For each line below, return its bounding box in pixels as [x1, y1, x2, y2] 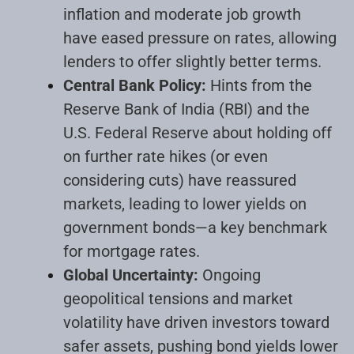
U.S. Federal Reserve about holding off [63, 122, 332, 142]
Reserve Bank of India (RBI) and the [63, 99, 310, 119]
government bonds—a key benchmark [63, 217, 327, 237]
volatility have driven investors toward [63, 312, 330, 332]
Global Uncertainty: [63, 265, 198, 284]
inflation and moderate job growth [63, 4, 301, 24]
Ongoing [198, 265, 261, 284]
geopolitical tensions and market [63, 288, 293, 308]
